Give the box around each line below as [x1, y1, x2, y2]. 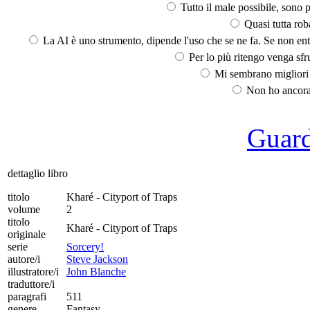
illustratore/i [8, 265, 59, 277]
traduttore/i [8, 277, 55, 290]
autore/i [8, 253, 40, 265]
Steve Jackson [66, 253, 128, 265]
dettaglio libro [8, 167, 68, 179]
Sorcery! [66, 240, 104, 253]
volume [8, 203, 40, 215]
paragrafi [8, 290, 46, 302]
